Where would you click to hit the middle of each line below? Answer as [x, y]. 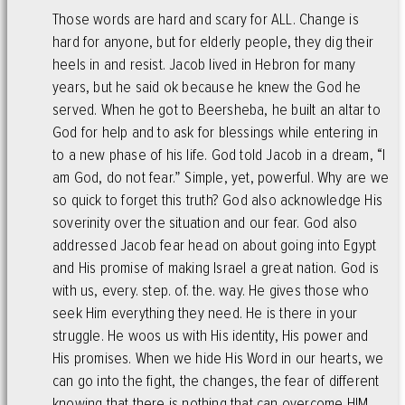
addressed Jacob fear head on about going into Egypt [215, 245]
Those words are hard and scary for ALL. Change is [206, 19]
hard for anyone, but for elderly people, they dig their [213, 42]
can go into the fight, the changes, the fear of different [216, 381]
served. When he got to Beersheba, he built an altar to [217, 109]
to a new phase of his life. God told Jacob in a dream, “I [219, 155]
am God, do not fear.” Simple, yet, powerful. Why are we [221, 177]
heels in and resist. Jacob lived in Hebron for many [204, 64]
